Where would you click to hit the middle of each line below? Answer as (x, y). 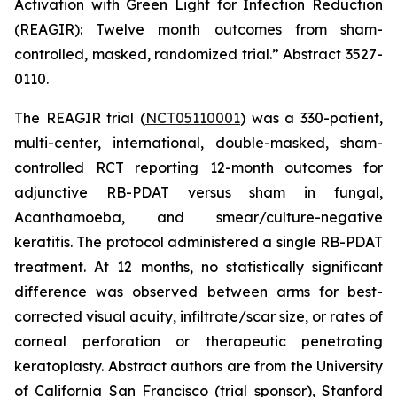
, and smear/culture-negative (252, 217)
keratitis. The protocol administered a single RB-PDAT (198, 242)
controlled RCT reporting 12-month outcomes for (198, 167)
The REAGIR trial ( (80, 118)
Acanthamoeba (68, 217)
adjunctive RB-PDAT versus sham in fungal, (198, 192)
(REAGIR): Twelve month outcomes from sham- (198, 29)
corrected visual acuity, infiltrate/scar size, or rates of (198, 316)
